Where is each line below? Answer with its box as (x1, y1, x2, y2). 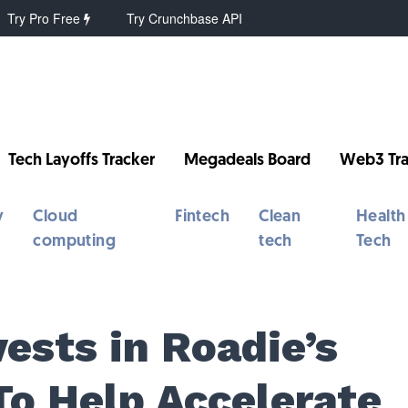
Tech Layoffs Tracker (8, 152, 156, 169)
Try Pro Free (7, 9, 85, 27)
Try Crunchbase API (127, 9, 243, 27)
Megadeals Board (184, 152, 311, 169)
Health (355, 209, 406, 226)
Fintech (175, 209, 230, 226)
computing (33, 233, 117, 250)
